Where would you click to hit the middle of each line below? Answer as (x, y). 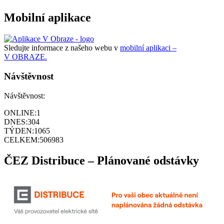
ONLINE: (20, 112)
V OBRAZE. (25, 57)
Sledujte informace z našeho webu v (62, 48)
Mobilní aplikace (47, 18)
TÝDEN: (19, 130)
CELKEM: (22, 139)
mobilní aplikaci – (148, 48)
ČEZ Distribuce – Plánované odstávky (101, 161)
